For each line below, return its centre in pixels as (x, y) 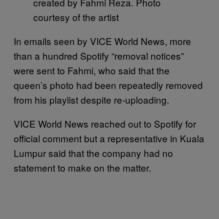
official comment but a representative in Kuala (109, 138)
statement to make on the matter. (84, 168)
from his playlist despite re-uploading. (91, 100)
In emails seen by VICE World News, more (102, 41)
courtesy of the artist (76, 17)
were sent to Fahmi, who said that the (92, 70)
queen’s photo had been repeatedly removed (108, 85)
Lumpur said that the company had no (93, 153)
